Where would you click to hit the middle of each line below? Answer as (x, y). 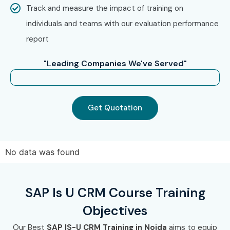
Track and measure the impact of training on (105, 8)
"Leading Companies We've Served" (115, 63)
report (38, 39)
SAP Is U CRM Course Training (115, 193)
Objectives (115, 210)
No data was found (42, 152)
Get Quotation (115, 108)
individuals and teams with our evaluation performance (123, 23)
